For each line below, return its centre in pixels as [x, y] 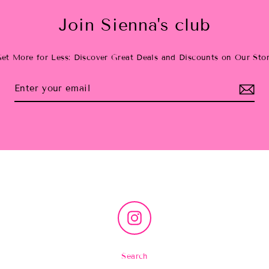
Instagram [161, 213]
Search [134, 256]
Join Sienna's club [134, 25]
